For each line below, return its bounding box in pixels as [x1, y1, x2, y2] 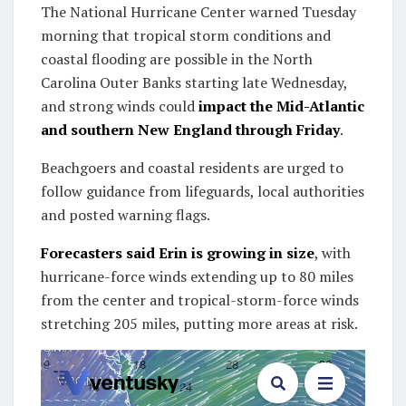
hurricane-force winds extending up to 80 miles [41, 266, 353, 286]
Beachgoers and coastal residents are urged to [41, 157, 343, 178]
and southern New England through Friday [41, 119, 340, 140]
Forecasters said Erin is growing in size [41, 242, 314, 263]
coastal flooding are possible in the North [41, 48, 313, 69]
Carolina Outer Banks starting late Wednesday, [41, 72, 347, 92]
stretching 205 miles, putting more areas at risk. [41, 313, 361, 333]
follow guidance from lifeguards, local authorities [41, 180, 364, 201]
